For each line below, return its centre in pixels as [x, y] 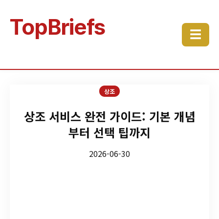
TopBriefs [57, 27]
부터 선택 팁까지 [109, 132]
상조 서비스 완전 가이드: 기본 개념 [109, 116]
